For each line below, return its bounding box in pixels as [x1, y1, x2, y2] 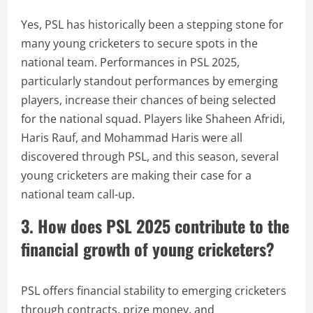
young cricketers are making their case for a [21, 168, 252, 183]
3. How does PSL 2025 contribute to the [21, 213, 289, 238]
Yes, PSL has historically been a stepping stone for [21, 17, 284, 32]
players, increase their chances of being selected [21, 92, 276, 108]
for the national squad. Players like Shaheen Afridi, [21, 111, 285, 126]
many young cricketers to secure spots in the [21, 36, 258, 51]
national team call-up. [21, 187, 135, 202]
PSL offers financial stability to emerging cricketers [21, 283, 286, 298]
